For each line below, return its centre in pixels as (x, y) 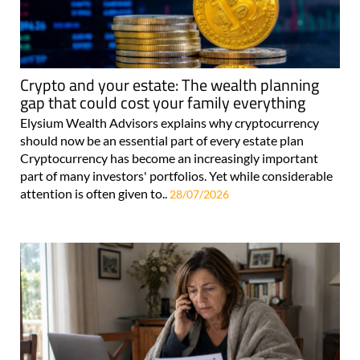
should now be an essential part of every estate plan (162, 140)
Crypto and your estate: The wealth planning (170, 84)
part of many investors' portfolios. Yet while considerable (176, 175)
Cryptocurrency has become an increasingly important (169, 157)
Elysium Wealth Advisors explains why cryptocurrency (170, 122)
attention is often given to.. (95, 193)
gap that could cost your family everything (163, 102)
